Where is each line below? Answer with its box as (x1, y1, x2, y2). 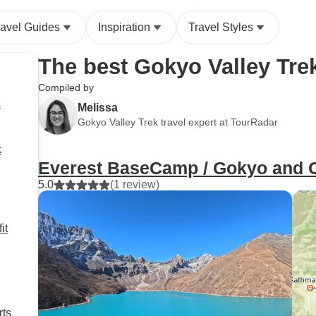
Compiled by (38, 82, 94, 93)
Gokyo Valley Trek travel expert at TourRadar (78, 116, 278, 128)
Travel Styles (188, 21, 253, 33)
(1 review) (110, 178, 159, 190)
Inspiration (98, 21, 150, 33)
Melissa (78, 101, 118, 114)
